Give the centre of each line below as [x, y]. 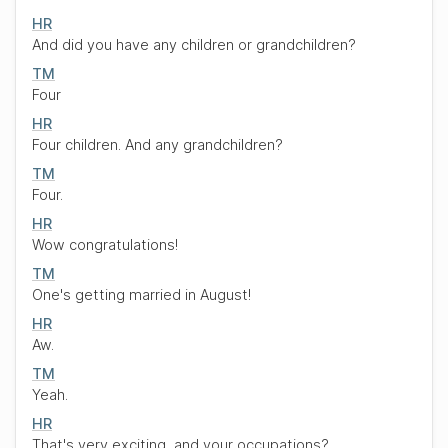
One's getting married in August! [141, 294]
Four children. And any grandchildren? [157, 144]
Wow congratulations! [105, 244]
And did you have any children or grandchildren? [194, 44]
